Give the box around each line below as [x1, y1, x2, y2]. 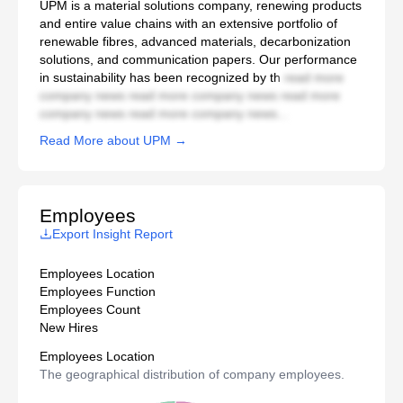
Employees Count [40, 302, 140, 318]
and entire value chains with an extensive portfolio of [40, 16, 337, 31]
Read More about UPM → [40, 133, 187, 148]
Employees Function [40, 284, 156, 300]
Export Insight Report [52, 227, 173, 242]
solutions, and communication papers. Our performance [40, 52, 357, 67]
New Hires [40, 320, 98, 336]
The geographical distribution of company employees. [40, 367, 345, 382]
